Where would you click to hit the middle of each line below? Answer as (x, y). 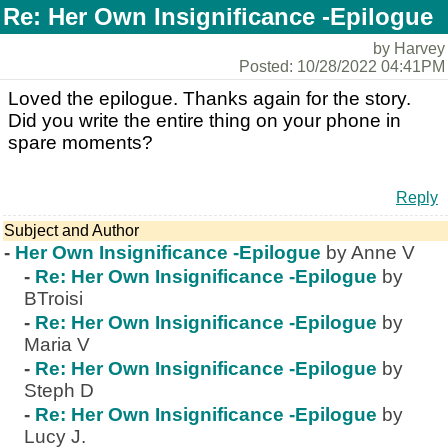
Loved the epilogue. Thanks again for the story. (209, 98)
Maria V (57, 344)
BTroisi (53, 298)
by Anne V (370, 252)
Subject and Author (71, 230)
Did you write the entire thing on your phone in (204, 120)
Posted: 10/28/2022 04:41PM (342, 66)
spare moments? (80, 142)
